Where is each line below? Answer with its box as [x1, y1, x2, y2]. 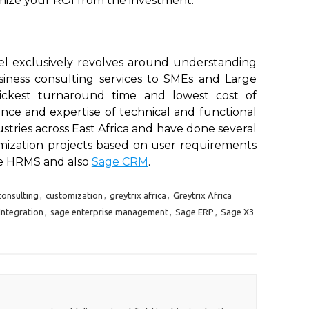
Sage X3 [220, 207, 254, 217]
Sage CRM [91, 155, 148, 168]
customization [45, 190, 103, 200]
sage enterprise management [50, 207, 168, 217]
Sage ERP [175, 207, 214, 217]
